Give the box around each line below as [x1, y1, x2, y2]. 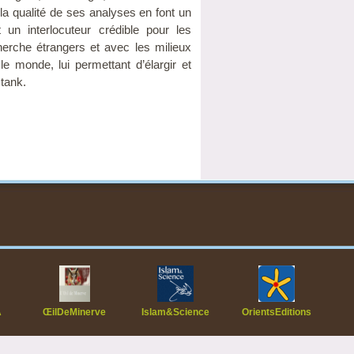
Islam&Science [141, 307, 210, 318]
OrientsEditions [242, 307, 312, 318]
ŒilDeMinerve [43, 307, 107, 318]
